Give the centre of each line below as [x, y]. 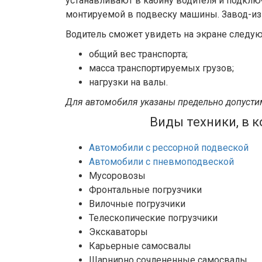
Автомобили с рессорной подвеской [169, 148]
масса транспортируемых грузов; [161, 68]
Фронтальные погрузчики [145, 190]
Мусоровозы [117, 176]
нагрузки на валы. [128, 82]
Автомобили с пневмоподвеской [161, 162]
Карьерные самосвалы [140, 246]
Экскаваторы [118, 232]
